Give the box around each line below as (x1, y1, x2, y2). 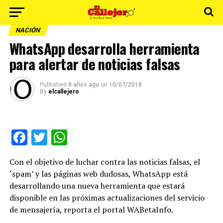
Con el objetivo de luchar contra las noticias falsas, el (9, 156, 200, 167)
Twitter (47, 128, 96, 147)
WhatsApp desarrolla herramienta (9, 38, 200, 59)
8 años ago (68, 81, 99, 88)
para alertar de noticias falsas (9, 53, 180, 74)
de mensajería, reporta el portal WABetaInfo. (9, 204, 173, 215)
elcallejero (48, 88, 79, 95)
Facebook (27, 128, 94, 147)
